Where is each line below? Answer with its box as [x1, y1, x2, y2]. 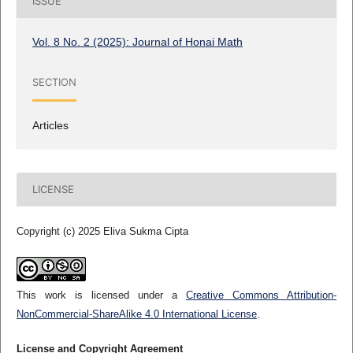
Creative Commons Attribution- [186, 288, 337, 301]
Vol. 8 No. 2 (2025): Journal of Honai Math [32, 35, 243, 48]
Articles [32, 118, 69, 132]
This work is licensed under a [16, 288, 187, 301]
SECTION [32, 76, 76, 89]
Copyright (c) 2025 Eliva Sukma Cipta [16, 225, 188, 237]
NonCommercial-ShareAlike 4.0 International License [16, 307, 257, 320]
